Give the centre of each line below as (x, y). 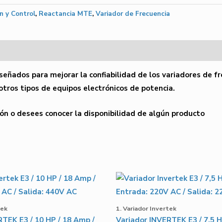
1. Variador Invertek (146, 209)
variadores (181, 75)
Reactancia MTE (65, 14)
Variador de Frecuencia (133, 14)
